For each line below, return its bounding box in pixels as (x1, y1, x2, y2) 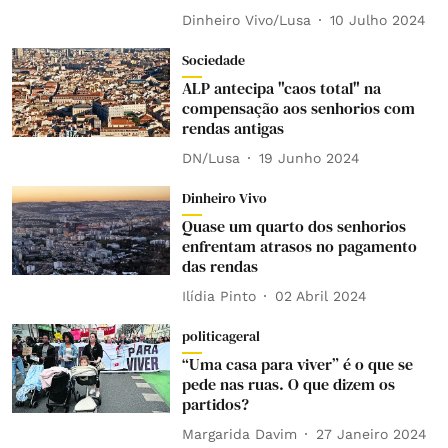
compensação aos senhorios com (181, 97, 415, 119)
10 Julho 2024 (329, 11, 426, 28)
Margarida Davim (181, 425, 297, 442)
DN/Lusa (181, 149, 240, 166)
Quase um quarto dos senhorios (181, 215, 406, 237)
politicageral (181, 326, 260, 346)
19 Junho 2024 (258, 149, 360, 166)
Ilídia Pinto (181, 287, 256, 304)
